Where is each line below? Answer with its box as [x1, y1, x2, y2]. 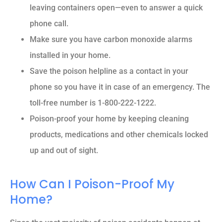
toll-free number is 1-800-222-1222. [30, 98, 156, 108]
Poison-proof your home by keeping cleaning [30, 114, 189, 124]
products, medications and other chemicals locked [30, 130, 208, 140]
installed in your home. [30, 51, 111, 60]
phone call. [30, 19, 68, 29]
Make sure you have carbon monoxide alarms [30, 35, 192, 45]
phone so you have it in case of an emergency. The [30, 82, 210, 92]
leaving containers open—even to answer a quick [30, 3, 203, 13]
